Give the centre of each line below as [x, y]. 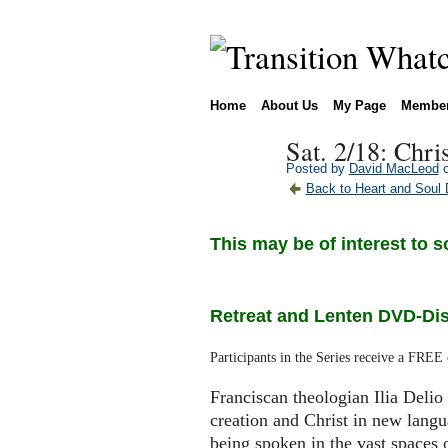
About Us [289, 105]
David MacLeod [393, 168]
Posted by [317, 168]
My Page [359, 105]
